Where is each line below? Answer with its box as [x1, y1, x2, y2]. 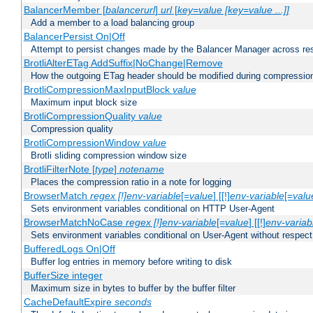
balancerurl [105, 4, 155, 16]
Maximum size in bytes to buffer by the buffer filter [31, 283, 235, 294]
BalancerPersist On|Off [23, 31, 125, 43]
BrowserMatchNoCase [23, 217, 126, 228]
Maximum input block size [31, 97, 137, 108]
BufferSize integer [23, 270, 103, 282]
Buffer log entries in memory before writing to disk [31, 256, 232, 268]
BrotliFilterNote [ [23, 163, 95, 175]
